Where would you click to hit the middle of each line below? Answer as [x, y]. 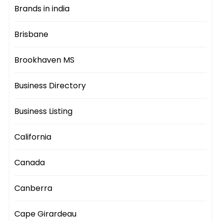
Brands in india [42, 9]
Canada [30, 163]
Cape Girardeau [46, 214]
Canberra [34, 188]
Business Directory [50, 86]
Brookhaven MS [45, 60]
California [33, 137]
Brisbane [32, 35]
